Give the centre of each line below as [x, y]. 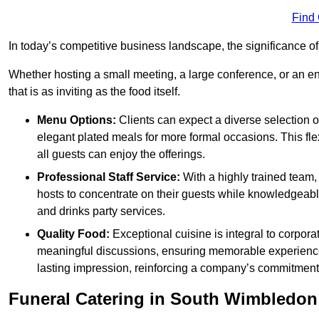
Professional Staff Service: [109, 177]
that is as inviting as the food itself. [94, 92]
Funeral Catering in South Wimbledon [163, 299]
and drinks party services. [101, 211]
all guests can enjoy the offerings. [121, 155]
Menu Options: [77, 120]
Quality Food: [73, 234]
